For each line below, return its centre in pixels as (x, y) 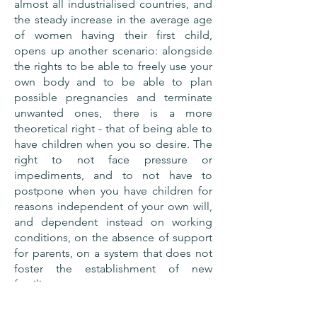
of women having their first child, (113, 35)
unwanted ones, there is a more (113, 113)
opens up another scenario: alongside (113, 51)
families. (35, 284)
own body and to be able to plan (113, 82)
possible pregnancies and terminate (113, 97)
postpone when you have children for (113, 191)
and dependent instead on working (113, 222)
